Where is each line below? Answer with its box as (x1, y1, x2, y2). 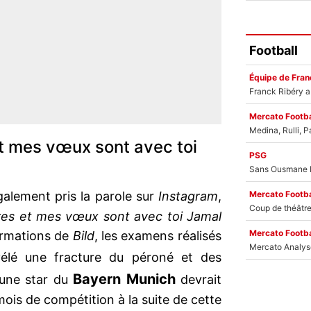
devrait (175, 272, 221, 287)
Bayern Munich (67, 271, 176, 288)
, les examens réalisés (94, 228, 221, 244)
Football (249, 42, 298, 58)
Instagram (158, 189, 218, 204)
